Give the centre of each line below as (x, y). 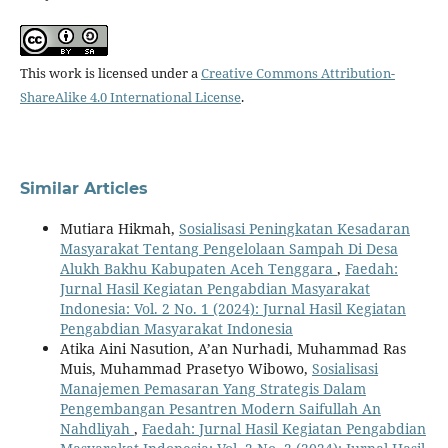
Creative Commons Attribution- (297, 72)
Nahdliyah (96, 428)
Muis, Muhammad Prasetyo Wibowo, (185, 368)
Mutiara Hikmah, (119, 228)
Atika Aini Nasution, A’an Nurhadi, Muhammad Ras (232, 348)
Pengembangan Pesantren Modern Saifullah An (220, 408)
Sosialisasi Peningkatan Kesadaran (294, 228)
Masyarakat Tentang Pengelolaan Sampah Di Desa (228, 248)
